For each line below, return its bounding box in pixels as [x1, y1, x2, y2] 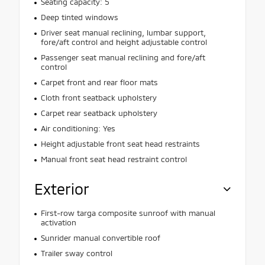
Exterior [34, 180, 89, 198]
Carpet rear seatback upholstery [40, 108, 157, 118]
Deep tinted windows [40, 12, 118, 22]
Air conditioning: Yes [40, 124, 115, 134]
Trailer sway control [40, 248, 112, 258]
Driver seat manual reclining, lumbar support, [40, 28, 206, 38]
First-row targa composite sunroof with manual [40, 208, 215, 218]
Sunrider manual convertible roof [40, 233, 160, 243]
